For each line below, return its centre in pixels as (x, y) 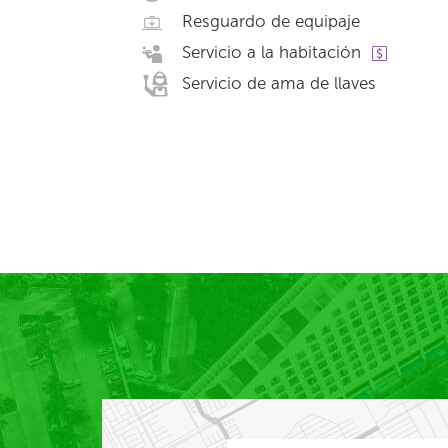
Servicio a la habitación (271, 52)
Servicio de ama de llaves (279, 83)
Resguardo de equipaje (271, 21)
